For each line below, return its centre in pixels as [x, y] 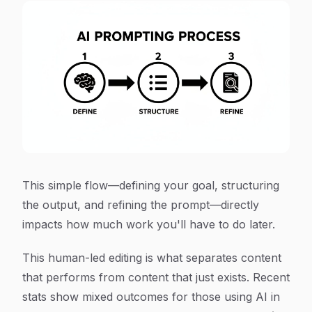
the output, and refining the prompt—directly [141, 205]
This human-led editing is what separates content [152, 258]
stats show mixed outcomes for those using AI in [151, 297]
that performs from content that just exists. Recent [156, 278]
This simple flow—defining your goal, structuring [151, 186]
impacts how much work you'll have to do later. [149, 225]
